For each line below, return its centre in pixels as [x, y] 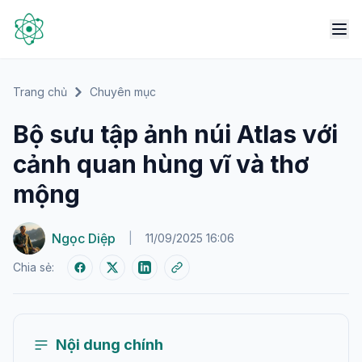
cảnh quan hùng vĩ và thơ [161, 164]
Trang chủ [40, 92]
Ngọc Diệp [84, 238]
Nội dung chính [109, 345]
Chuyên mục [123, 92]
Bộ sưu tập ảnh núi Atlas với [175, 134]
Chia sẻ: [34, 267]
